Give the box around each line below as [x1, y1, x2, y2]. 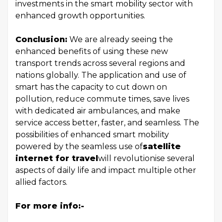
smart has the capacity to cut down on [15, 82, 167, 92]
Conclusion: [15, 34, 67, 44]
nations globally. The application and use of [15, 70, 186, 80]
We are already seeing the [67, 34, 173, 44]
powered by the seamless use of [15, 141, 143, 151]
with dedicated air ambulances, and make [15, 106, 180, 115]
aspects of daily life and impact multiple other [15, 165, 196, 175]
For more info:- [15, 201, 84, 211]
